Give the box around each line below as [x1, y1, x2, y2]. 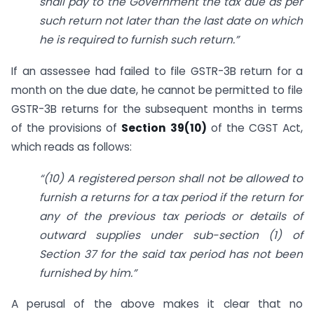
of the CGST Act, [206, 120, 303, 135]
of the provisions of [11, 120, 122, 135]
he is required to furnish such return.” [39, 32, 239, 47]
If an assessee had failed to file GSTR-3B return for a [11, 63, 303, 78]
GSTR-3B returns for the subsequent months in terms [11, 101, 303, 116]
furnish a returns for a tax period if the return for [39, 189, 303, 205]
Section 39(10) [121, 120, 207, 135]
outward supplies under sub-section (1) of [39, 227, 303, 243]
